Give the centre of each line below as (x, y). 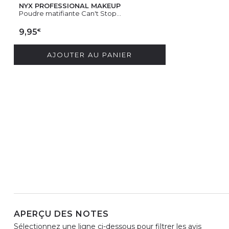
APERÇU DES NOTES (61, 214)
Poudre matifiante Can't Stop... (70, 13)
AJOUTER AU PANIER (90, 54)
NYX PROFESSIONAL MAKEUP (70, 5)
